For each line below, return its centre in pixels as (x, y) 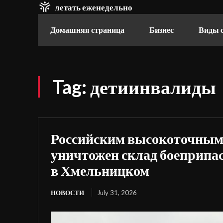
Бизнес (162, 30)
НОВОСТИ (67, 193)
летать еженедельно (94, 7)
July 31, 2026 (117, 193)
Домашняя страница (87, 30)
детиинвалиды (153, 87)
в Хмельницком (100, 170)
